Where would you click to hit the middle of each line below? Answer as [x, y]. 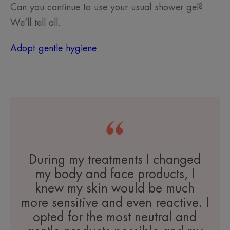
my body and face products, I [115, 174]
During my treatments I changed [115, 160]
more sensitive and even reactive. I [115, 203]
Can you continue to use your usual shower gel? [107, 7]
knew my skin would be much [115, 189]
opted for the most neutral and [115, 217]
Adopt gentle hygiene [53, 49]
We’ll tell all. [35, 23]
